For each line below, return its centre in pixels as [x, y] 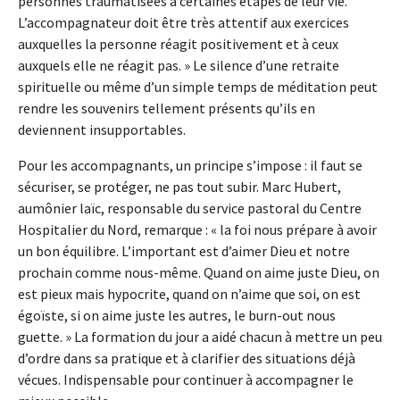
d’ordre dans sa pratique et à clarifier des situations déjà [187, 358]
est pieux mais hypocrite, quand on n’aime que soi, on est [189, 294]
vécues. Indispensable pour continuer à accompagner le [186, 380]
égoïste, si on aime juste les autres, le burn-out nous [177, 316]
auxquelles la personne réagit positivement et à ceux [178, 44]
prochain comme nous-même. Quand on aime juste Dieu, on [199, 273]
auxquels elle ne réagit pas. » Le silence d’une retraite [179, 66]
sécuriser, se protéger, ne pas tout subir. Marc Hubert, [179, 187]
